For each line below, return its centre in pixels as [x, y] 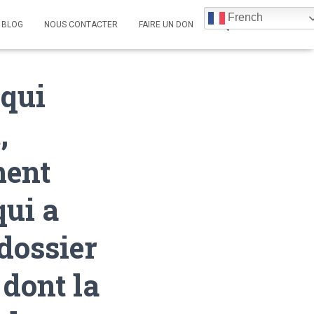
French [244, 18]
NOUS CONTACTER [81, 25]
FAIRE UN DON [166, 25]
